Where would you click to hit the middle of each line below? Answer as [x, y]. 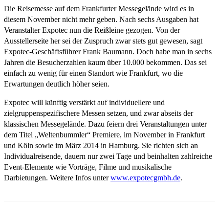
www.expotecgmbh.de [145, 178]
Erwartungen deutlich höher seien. [57, 84]
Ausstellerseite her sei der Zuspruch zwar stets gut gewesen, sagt [103, 41]
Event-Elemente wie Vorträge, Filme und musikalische [88, 167]
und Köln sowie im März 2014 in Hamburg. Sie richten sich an [101, 146]
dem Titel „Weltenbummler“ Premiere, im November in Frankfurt [104, 135]
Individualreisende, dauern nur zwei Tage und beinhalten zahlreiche [108, 156]
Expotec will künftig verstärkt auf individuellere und [84, 103]
